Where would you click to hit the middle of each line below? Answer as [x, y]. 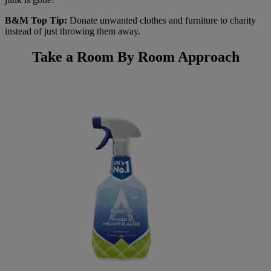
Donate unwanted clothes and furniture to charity [163, 21]
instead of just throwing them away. [73, 31]
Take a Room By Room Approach [135, 57]
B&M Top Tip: [37, 21]
